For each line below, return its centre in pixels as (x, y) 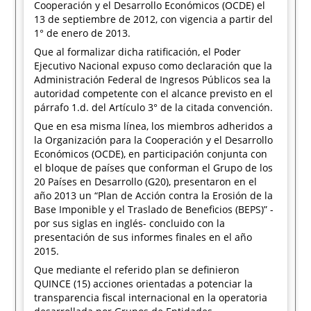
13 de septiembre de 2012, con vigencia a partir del (154, 19)
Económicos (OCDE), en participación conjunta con (151, 154)
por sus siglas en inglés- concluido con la (130, 223)
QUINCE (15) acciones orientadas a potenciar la (144, 284)
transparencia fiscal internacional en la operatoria (151, 297)
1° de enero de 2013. (83, 33)
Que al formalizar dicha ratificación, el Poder (138, 52)
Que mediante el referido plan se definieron (137, 270)
